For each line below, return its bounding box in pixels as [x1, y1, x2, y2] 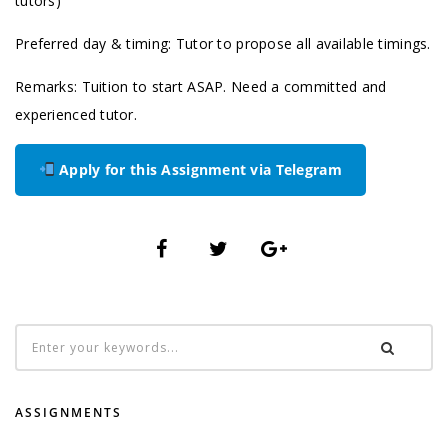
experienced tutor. [15, 105, 138, 124]
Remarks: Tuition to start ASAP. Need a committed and [15, 77, 387, 96]
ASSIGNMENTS [15, 403, 122, 421]
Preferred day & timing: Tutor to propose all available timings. [15, 34, 431, 53]
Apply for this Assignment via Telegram [54, 160, 342, 179]
